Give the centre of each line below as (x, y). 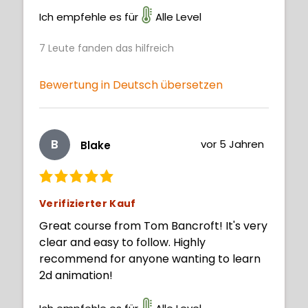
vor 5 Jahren (233, 144)
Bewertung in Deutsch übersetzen (131, 85)
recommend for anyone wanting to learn (150, 258)
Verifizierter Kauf (88, 203)
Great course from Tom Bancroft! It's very (153, 225)
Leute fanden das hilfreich (110, 48)
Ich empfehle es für (89, 16)
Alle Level (178, 16)
